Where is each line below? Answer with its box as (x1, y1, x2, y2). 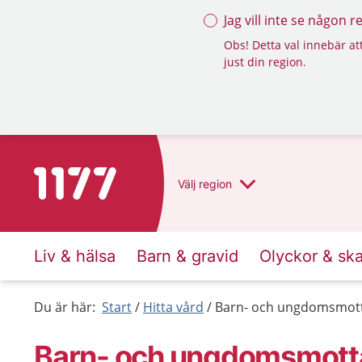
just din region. (224, 54, 306, 69)
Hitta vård (143, 298, 204, 316)
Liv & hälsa (34, 246, 116, 266)
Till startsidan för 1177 (33, 168, 170, 186)
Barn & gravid (137, 246, 238, 266)
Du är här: (34, 298, 95, 316)
